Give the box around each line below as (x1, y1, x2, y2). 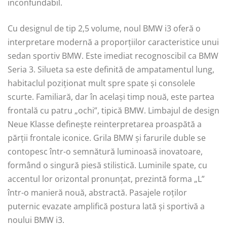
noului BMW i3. (8, 214, 64, 225)
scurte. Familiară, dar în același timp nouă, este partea (8, 91, 214, 102)
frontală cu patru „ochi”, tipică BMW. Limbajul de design (8, 104, 219, 116)
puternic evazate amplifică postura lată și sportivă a (8, 200, 205, 212)
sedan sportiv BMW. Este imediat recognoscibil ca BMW (8, 50, 218, 61)
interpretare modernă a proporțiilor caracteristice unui (8, 36, 219, 48)
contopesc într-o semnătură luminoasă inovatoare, (8, 145, 203, 157)
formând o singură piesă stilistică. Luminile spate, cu (8, 159, 207, 171)
